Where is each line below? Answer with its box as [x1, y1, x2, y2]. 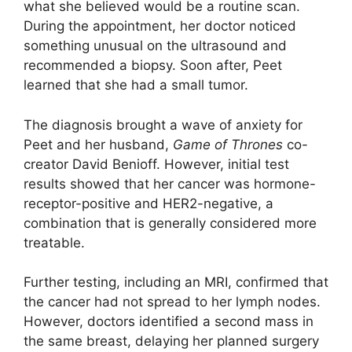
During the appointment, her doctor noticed [24, 18, 296, 35]
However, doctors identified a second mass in [24, 313, 313, 330]
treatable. [24, 234, 85, 251]
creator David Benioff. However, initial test [24, 156, 289, 172]
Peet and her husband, [24, 136, 173, 152]
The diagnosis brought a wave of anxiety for [24, 116, 302, 133]
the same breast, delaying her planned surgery [24, 333, 319, 350]
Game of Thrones [173, 136, 283, 152]
